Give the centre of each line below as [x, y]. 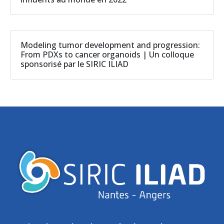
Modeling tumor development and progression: [110, 45]
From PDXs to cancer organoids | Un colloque [107, 55]
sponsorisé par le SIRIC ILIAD [74, 64]
